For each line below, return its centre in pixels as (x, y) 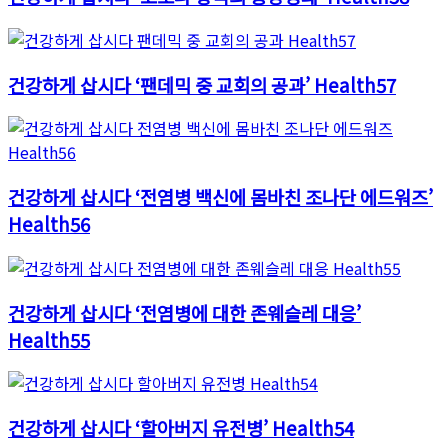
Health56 (49, 224)
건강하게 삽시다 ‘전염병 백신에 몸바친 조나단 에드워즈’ (220, 197)
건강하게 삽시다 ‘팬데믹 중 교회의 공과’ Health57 (202, 84)
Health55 (49, 339)
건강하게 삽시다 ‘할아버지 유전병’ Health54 (181, 428)
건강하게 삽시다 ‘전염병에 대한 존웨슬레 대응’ (184, 312)
